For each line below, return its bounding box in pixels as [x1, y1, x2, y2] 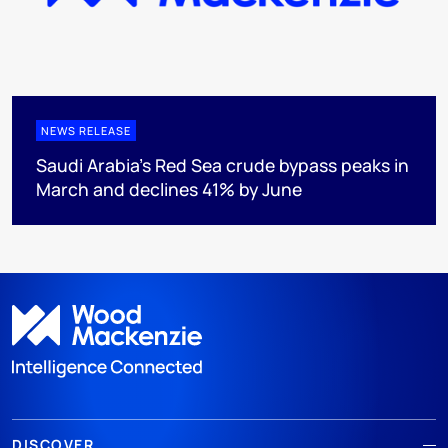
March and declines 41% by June [36, 176, 302, 201]
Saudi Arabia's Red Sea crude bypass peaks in [36, 152, 409, 177]
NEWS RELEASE [41, 122, 131, 138]
